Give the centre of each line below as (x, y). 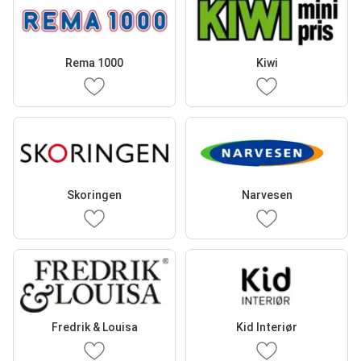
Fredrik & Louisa (94, 328)
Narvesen (267, 195)
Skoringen (94, 195)
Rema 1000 (94, 63)
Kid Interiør (267, 328)
